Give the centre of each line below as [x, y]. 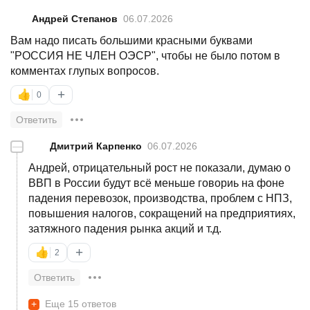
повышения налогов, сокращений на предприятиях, [162, 213]
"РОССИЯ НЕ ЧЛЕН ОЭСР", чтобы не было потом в [145, 55]
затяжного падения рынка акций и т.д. [125, 228]
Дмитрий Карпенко [96, 146]
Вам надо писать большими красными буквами [131, 40]
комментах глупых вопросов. [85, 71]
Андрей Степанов [75, 18]
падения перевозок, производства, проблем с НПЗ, [160, 198]
